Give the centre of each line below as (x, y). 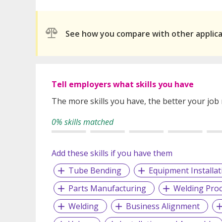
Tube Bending (95, 171)
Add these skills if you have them (112, 153)
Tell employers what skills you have (123, 84)
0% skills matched (83, 122)
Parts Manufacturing (107, 189)
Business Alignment (163, 206)
